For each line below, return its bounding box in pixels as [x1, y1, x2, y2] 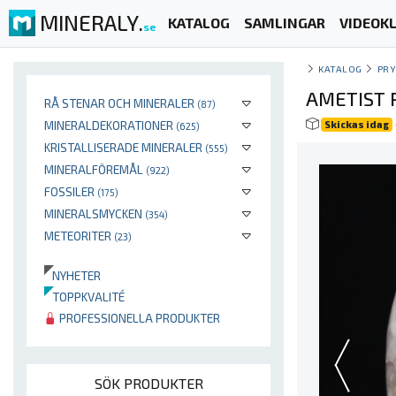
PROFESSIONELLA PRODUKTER [57, 310, 220, 325]
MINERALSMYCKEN [44, 206, 145, 221]
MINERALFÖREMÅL [44, 162, 146, 177]
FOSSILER [44, 184, 97, 199]
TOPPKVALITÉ [44, 289, 125, 304]
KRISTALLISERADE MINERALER [44, 140, 205, 155]
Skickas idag [324, 118, 390, 130]
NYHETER [44, 268, 101, 283]
